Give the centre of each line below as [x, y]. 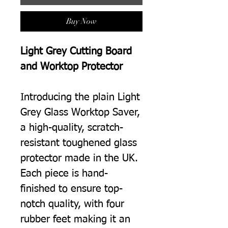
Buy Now [81, 21]
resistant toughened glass [79, 143]
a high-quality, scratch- [72, 127]
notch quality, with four [72, 204]
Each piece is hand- [64, 173]
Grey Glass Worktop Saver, [80, 112]
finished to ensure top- [72, 189]
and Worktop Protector [72, 66]
